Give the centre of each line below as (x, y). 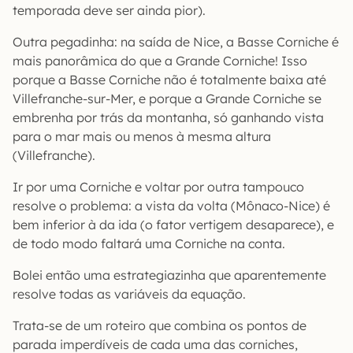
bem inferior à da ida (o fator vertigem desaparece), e (173, 224)
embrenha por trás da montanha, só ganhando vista (168, 117)
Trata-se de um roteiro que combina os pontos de (160, 325)
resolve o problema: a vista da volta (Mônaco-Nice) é (171, 205)
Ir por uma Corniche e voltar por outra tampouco (158, 186)
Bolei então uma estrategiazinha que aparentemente (169, 275)
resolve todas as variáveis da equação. (129, 294)
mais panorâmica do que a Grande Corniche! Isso (160, 60)
